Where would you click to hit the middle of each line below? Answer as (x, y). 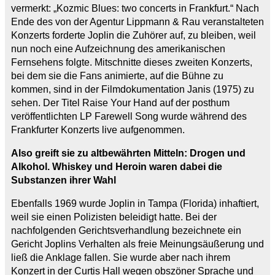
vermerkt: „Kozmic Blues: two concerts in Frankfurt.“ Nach (135, 8)
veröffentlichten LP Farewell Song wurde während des (129, 116)
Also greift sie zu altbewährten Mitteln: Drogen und (128, 153)
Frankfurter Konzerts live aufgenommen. (98, 130)
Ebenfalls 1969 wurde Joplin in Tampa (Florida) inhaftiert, (135, 203)
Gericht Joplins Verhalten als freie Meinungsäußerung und (137, 244)
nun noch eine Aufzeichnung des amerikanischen (118, 48)
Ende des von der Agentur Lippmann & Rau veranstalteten (137, 21)
